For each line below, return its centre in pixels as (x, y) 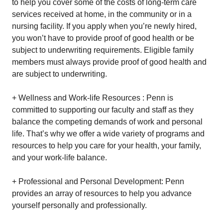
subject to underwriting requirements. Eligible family (103, 50)
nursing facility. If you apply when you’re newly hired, (104, 26)
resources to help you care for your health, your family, (107, 146)
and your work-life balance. (59, 158)
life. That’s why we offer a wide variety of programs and (108, 134)
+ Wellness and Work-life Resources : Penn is (93, 98)
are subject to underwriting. (59, 74)
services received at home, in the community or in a (102, 14)
